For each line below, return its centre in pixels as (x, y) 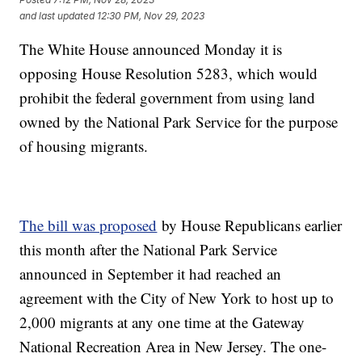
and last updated (57, 15)
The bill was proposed (88, 225)
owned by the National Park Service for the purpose (179, 122)
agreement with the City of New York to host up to (177, 298)
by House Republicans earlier (250, 225)
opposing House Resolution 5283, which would (169, 74)
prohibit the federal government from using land (168, 98)
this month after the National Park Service (149, 250)
